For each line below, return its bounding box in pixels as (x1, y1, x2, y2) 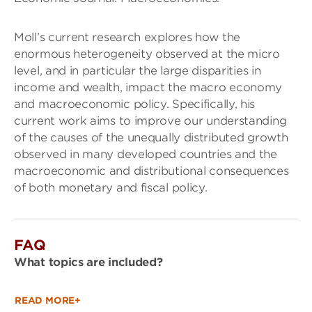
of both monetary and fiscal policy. (14, 180, 208, 194)
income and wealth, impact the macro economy (14, 80, 283, 94)
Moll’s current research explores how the (14, 30, 241, 44)
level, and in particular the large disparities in (14, 63, 261, 77)
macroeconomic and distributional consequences (14, 164, 289, 178)
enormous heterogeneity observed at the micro (14, 47, 280, 61)
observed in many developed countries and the (14, 147, 277, 161)
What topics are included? (14, 255, 163, 269)
